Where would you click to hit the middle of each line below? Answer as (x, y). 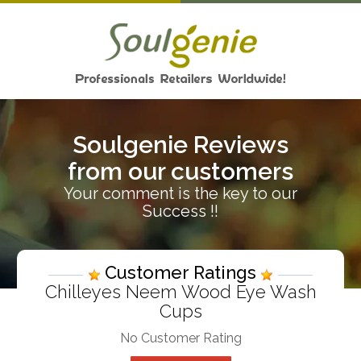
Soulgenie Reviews (180, 145)
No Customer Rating (180, 338)
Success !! (180, 211)
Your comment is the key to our (180, 193)
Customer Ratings (180, 272)
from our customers (180, 171)
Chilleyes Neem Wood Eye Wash (180, 292)
